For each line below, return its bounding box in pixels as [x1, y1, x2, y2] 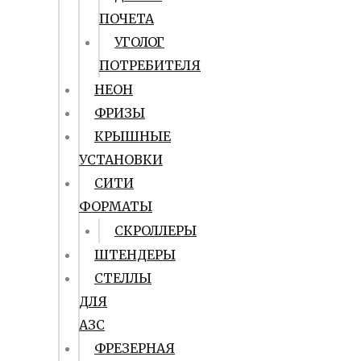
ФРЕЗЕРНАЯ [94, 340, 175, 356]
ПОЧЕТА [99, 10, 154, 27]
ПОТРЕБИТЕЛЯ [99, 57, 201, 73]
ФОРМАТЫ [79, 198, 152, 214]
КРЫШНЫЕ [94, 128, 171, 144]
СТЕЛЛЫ [94, 270, 151, 286]
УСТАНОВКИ [79, 151, 163, 168]
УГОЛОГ [114, 34, 164, 50]
